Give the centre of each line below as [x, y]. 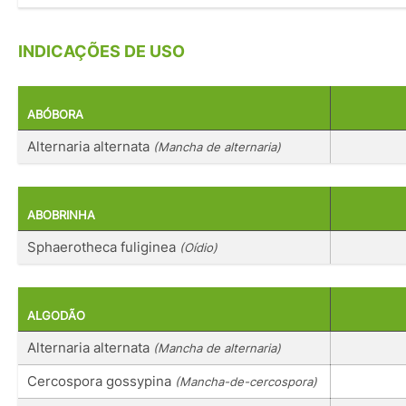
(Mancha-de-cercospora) [246, 382]
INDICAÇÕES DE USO [101, 52]
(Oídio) [198, 248]
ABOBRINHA [61, 216]
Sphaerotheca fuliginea [103, 247]
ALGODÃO [56, 316]
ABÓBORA [55, 114]
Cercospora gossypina [101, 382]
